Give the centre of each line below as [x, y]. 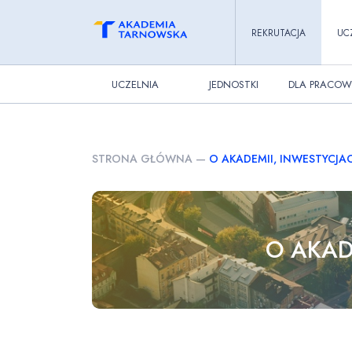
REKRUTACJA [278, 33]
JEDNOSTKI [233, 84]
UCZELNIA [135, 84]
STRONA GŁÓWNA [142, 159]
